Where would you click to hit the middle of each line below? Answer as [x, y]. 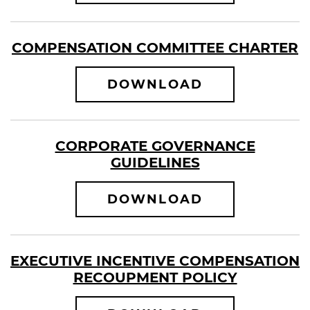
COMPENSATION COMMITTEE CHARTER [155, 48]
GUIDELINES [155, 163]
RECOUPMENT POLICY [155, 277]
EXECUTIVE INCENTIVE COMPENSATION [155, 261]
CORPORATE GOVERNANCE [155, 146]
